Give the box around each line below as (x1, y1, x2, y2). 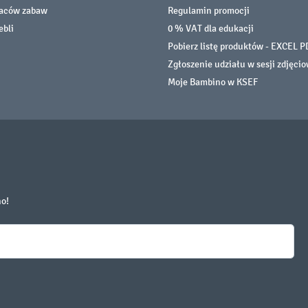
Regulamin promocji (168, 4, 250, 16)
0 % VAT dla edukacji (168, 22, 254, 34)
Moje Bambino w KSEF (168, 76, 258, 88)
